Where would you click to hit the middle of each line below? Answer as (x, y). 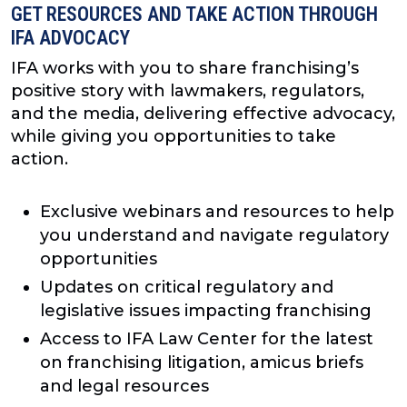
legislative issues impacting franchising (206, 310)
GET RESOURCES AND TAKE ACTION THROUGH (194, 14)
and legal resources (124, 386)
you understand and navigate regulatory (214, 235)
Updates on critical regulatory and (187, 287)
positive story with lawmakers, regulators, (188, 90)
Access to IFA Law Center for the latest (207, 338)
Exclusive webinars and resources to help (217, 211)
